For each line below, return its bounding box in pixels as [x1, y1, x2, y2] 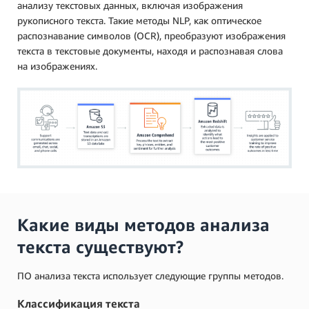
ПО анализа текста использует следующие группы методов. [17, 269, 283, 281]
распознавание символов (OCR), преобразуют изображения [17, 29, 286, 41]
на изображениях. [17, 59, 97, 72]
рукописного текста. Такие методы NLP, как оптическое [17, 14, 261, 26]
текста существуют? [17, 236, 183, 257]
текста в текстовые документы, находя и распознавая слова [17, 44, 283, 57]
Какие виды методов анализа [17, 214, 270, 235]
